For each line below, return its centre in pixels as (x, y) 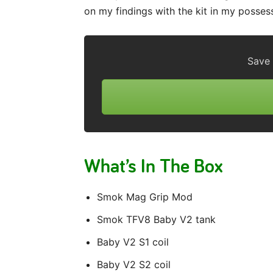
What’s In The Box (154, 165)
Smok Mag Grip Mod (145, 197)
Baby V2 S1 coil (133, 242)
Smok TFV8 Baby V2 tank (156, 220)
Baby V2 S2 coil (134, 265)
